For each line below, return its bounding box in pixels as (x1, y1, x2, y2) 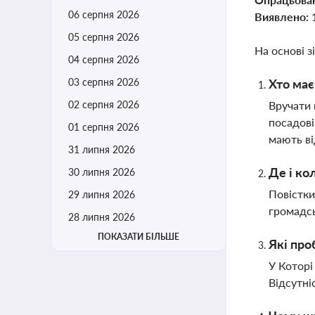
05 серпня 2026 (68, 31, 139, 43)
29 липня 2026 (68, 188, 135, 200)
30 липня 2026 (68, 166, 135, 178)
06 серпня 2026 (68, 8, 139, 20)
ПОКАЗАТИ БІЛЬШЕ (98, 231, 179, 242)
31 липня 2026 (68, 143, 135, 155)
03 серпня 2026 (68, 76, 139, 88)
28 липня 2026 (68, 211, 135, 223)
